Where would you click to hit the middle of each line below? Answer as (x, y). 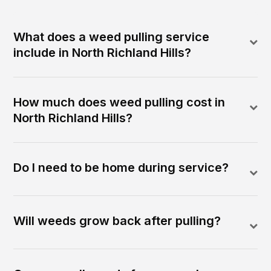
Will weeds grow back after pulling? (117, 221)
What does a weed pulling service (112, 37)
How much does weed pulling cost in (119, 103)
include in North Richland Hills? (103, 53)
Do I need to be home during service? (121, 168)
